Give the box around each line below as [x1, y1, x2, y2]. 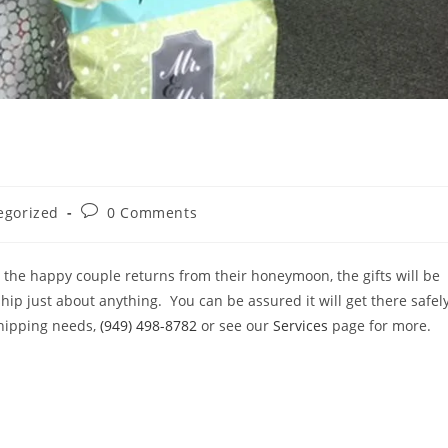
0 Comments [107, 202, 198, 222]
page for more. [328, 315, 431, 335]
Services [273, 315, 328, 335]
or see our [197, 315, 273, 335]
